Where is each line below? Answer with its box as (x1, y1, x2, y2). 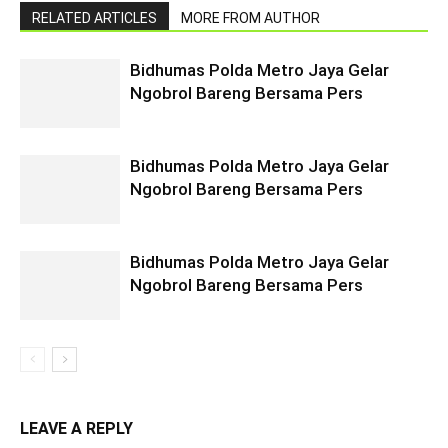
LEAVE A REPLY (20, 419, 133, 439)
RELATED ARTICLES (32, 10, 157, 27)
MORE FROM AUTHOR (181, 10, 320, 27)
